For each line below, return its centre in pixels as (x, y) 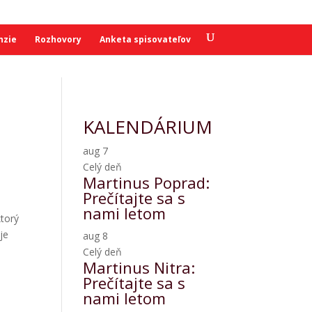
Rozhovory (58, 39)
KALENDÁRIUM (148, 127)
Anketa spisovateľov (145, 39)
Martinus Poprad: (147, 182)
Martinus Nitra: (139, 267)
